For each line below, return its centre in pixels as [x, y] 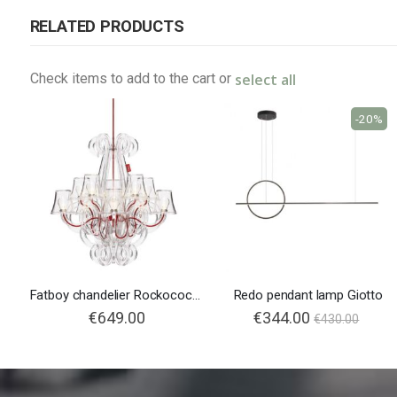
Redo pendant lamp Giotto [308, 296]
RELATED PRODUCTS [107, 26]
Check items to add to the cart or [132, 78]
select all [265, 79]
